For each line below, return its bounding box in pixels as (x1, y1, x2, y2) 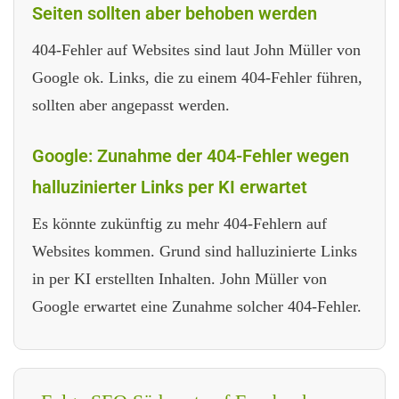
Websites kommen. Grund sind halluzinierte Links (32, 241, 357, 260)
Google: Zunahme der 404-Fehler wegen (32, 144, 349, 167)
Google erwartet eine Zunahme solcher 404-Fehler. (32, 297, 362, 315)
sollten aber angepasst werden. (32, 95, 230, 114)
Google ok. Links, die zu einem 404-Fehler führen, (32, 68, 362, 86)
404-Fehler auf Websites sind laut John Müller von (32, 40, 361, 59)
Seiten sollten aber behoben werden (32, 2, 317, 24)
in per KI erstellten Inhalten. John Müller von (32, 269, 327, 288)
